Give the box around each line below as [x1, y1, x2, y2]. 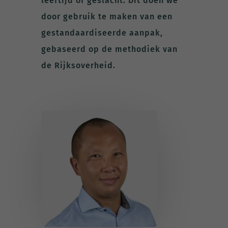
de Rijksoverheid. [41, 60, 116, 70]
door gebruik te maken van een [41, 11, 173, 21]
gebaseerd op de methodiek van [41, 44, 178, 54]
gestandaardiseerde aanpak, [41, 27, 163, 38]
